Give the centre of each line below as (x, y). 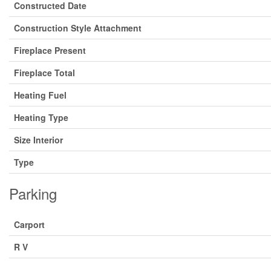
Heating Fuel (40, 95)
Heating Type (41, 117)
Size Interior (38, 140)
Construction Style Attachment (78, 28)
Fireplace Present (50, 50)
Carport (29, 224)
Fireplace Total (44, 73)
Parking (33, 193)
